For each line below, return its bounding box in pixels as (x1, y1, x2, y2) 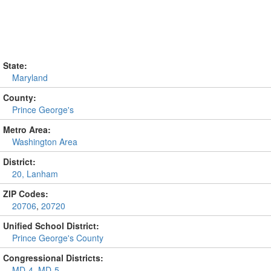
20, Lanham (12, 168, 58, 180)
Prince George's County (12, 232, 103, 244)
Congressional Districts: (3, 252, 103, 264)
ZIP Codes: (3, 188, 48, 200)
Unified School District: (3, 220, 99, 232)
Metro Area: (3, 123, 51, 135)
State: (3, 59, 27, 71)
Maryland (12, 71, 48, 83)
